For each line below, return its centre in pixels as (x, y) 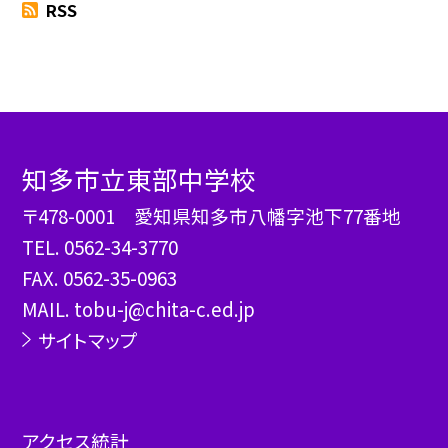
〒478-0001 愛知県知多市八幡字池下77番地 (212, 216)
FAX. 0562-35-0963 (100, 278)
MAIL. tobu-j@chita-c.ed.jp (139, 309)
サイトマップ (87, 340)
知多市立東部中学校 (139, 179)
